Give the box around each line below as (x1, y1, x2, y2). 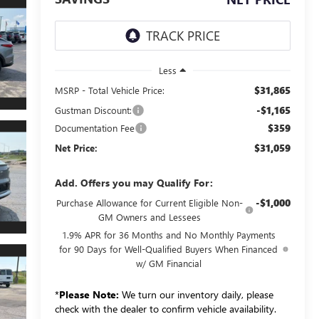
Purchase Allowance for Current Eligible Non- (56, 196, 244, 209)
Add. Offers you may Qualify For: (54, 175, 213, 189)
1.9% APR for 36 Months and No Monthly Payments (61, 228, 276, 241)
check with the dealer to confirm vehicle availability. (54, 301, 276, 315)
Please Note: (58, 287, 119, 301)
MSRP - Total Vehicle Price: (54, 83, 164, 96)
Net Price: (54, 141, 98, 154)
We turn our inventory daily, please (118, 287, 273, 301)
